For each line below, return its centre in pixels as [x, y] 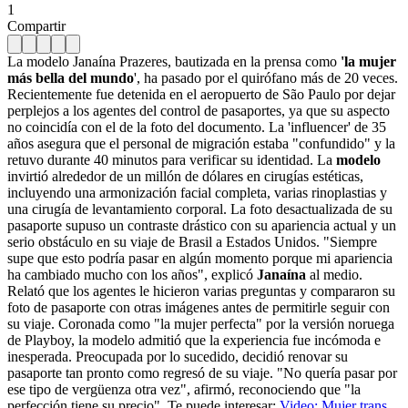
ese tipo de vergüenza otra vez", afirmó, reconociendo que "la [184, 389]
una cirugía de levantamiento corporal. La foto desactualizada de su [200, 209]
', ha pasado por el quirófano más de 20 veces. [266, 77]
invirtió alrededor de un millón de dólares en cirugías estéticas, [185, 176]
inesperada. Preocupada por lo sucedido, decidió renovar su [178, 356]
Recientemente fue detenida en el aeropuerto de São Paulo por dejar [201, 94]
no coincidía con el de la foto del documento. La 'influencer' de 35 [197, 127]
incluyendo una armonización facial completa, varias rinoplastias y [197, 192]
